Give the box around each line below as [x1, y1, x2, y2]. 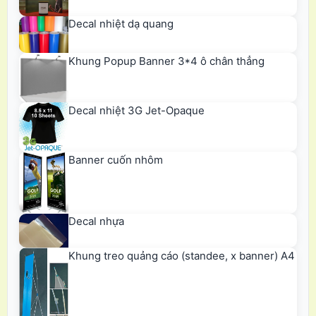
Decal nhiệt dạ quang [68, 17, 174, 31]
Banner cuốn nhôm [68, 152, 163, 166]
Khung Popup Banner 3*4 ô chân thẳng [68, 54, 265, 68]
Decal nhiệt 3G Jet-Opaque [68, 103, 205, 117]
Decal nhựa [68, 214, 124, 229]
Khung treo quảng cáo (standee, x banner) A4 [68, 248, 295, 262]
